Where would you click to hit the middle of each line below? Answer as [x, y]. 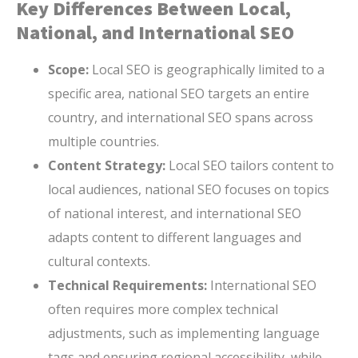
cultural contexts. [99, 261]
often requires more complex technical [163, 309]
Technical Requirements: [127, 285]
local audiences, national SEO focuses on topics [189, 189]
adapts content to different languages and [175, 237]
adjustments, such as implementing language [184, 333]
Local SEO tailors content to [250, 165]
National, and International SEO [155, 32]
